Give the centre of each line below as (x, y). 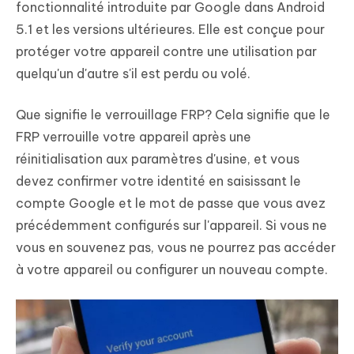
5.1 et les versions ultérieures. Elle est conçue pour (170, 30)
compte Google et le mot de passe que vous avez (171, 203)
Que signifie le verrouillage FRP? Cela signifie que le (173, 115)
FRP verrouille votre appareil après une (134, 137)
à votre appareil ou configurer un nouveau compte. (172, 270)
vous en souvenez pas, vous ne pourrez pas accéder (176, 248)
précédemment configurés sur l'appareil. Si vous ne (171, 226)
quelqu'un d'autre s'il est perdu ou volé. (133, 74)
